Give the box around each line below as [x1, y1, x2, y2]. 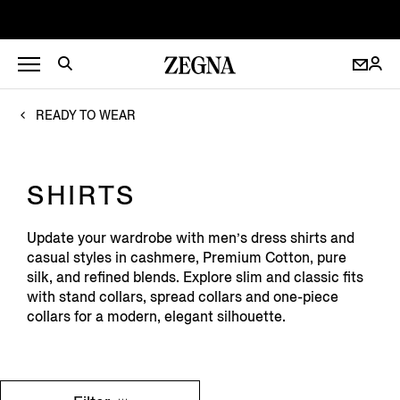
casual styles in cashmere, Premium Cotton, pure [27, 248, 346, 267]
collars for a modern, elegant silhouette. [27, 307, 286, 326]
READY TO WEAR [36, 107, 136, 124]
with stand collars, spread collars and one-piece [27, 287, 338, 306]
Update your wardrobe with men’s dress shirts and [27, 229, 354, 247]
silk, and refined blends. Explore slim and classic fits [27, 268, 363, 287]
